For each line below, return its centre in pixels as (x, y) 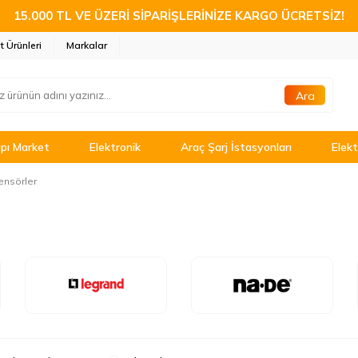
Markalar (87, 45)
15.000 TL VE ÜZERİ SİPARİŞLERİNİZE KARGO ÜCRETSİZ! (179, 16)
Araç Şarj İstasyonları (236, 147)
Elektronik (115, 147)
